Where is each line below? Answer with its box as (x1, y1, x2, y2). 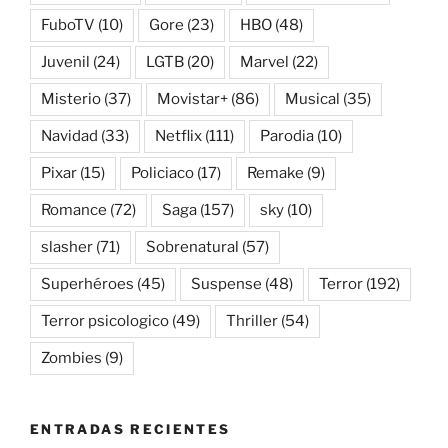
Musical (285, 90, 340, 109)
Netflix (155, 127, 202, 146)
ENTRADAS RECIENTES (30, 421, 231, 438)
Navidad (41, 127, 98, 146)
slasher (41, 238, 93, 257)
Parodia (260, 127, 314, 146)
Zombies (41, 349, 102, 368)
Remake (247, 164, 304, 183)
